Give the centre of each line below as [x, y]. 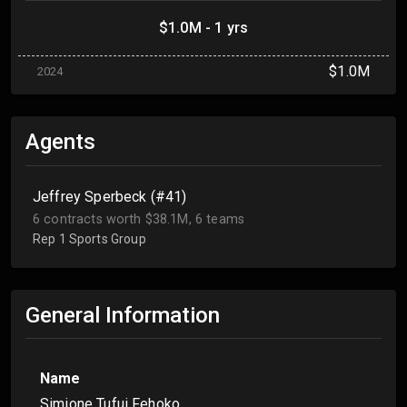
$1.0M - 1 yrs [203, 28]
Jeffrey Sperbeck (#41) [110, 196]
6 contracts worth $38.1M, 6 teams [139, 219]
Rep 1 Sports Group [89, 238]
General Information [123, 315]
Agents [60, 142]
